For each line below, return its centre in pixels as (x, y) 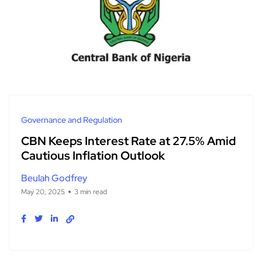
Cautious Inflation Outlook (93, 156)
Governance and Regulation (72, 120)
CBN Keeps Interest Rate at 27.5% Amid (128, 141)
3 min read (91, 192)
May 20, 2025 (43, 192)
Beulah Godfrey (54, 178)
